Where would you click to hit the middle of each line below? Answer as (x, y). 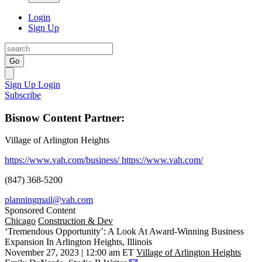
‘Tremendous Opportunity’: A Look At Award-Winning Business (124, 232)
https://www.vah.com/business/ (63, 160)
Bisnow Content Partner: (65, 118)
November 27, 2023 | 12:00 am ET (69, 253)
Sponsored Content (40, 211)
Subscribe (23, 95)
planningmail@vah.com (49, 200)
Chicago (20, 221)
